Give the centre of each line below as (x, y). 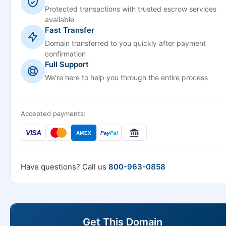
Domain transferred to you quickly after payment (125, 43)
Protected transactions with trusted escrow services (131, 9)
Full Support (67, 64)
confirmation (65, 54)
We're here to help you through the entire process (126, 77)
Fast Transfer (70, 30)
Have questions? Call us (65, 167)
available (60, 19)
